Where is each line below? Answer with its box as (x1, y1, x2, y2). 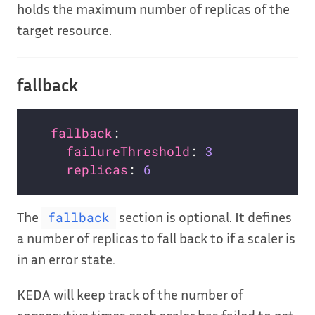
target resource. (17, 21, 112, 39)
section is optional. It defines (115, 208, 292, 226)
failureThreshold (66, 143, 191, 160)
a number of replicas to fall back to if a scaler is (17, 229, 295, 247)
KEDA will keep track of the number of (17, 285, 243, 303)
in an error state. (17, 250, 115, 268)
